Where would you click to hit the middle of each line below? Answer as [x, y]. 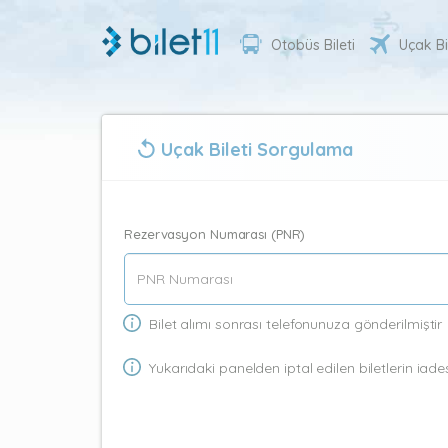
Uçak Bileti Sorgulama [257, 149]
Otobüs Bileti [313, 45]
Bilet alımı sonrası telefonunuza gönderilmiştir [296, 324]
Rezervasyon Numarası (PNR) [215, 234]
